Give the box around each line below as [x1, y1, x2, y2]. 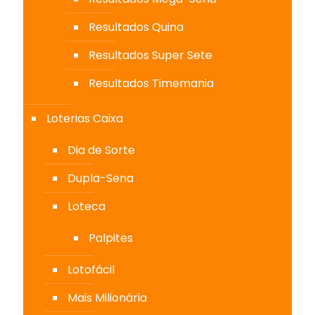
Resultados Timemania [89, 75, 214, 91]
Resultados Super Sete [89, 46, 212, 63]
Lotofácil [67, 261, 115, 278]
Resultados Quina [89, 18, 184, 35]
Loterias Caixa [46, 110, 123, 127]
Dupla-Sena [67, 169, 134, 186]
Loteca [67, 198, 105, 214]
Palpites [89, 229, 133, 246]
